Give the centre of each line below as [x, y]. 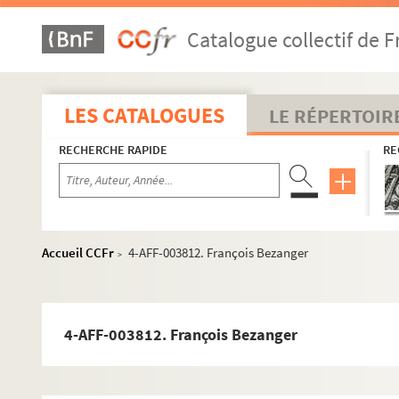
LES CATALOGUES [144, 115]
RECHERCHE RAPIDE [113, 150]
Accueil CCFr [78, 252]
